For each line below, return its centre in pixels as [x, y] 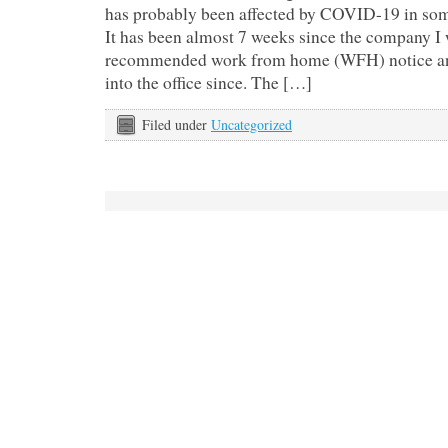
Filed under [176, 124]
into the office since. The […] [208, 82]
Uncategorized [251, 124]
